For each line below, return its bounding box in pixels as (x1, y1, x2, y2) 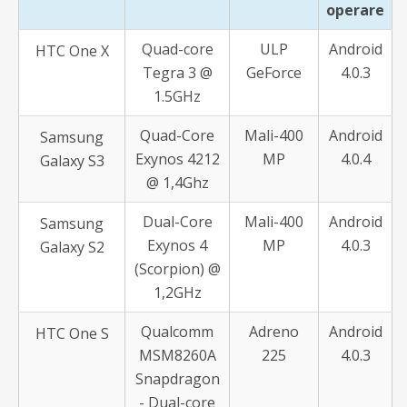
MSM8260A (138, 345, 216, 365)
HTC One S (35, 323, 109, 343)
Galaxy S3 (39, 151, 104, 171)
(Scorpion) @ (134, 259, 221, 279)
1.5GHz (154, 86, 201, 106)
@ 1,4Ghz (145, 173, 209, 193)
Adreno (249, 322, 299, 342)
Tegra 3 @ (142, 63, 213, 83)
